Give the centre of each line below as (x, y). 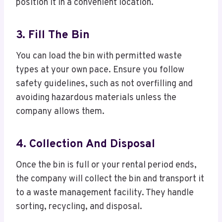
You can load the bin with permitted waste (99, 56)
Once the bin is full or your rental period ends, (106, 166)
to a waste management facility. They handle (105, 193)
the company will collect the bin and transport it (110, 179)
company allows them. (60, 112)
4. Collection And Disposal (85, 144)
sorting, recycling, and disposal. (79, 207)
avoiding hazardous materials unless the (96, 98)
